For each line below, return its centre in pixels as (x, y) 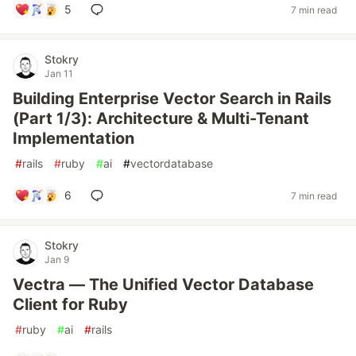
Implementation (74, 138)
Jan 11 (59, 74)
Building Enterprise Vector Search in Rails (172, 99)
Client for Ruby (70, 304)
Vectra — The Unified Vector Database (163, 284)
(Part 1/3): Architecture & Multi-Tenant (161, 118)
